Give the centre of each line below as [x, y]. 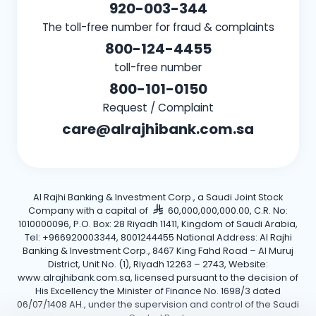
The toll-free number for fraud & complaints [158, 28]
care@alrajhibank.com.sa [158, 129]
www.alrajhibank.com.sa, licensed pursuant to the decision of [158, 278]
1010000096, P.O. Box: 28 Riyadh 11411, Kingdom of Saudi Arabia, [158, 224]
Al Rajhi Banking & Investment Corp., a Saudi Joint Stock [158, 197]
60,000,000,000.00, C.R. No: [227, 211]
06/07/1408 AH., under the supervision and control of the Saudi [158, 305]
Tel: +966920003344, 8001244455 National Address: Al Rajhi [158, 238]
